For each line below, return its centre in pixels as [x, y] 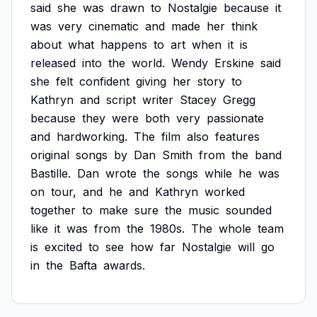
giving [151, 81]
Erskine [234, 63]
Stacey [198, 100]
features [237, 137]
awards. [124, 265]
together [53, 210]
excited [63, 247]
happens [124, 45]
